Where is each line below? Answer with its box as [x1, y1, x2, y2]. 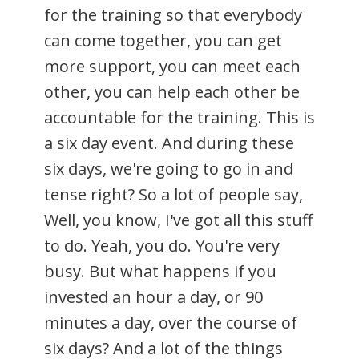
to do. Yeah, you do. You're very [44, 234, 280, 256]
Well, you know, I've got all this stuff [44, 208, 313, 231]
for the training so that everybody [44, 3, 302, 26]
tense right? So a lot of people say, [44, 183, 303, 205]
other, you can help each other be [44, 80, 300, 103]
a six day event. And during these [44, 131, 294, 154]
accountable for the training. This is [44, 106, 315, 128]
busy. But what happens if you [44, 260, 276, 282]
